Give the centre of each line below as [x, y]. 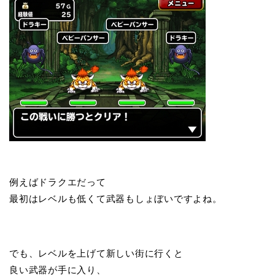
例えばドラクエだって [58, 182]
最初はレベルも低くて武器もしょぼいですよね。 [116, 199]
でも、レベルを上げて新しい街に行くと [96, 254]
